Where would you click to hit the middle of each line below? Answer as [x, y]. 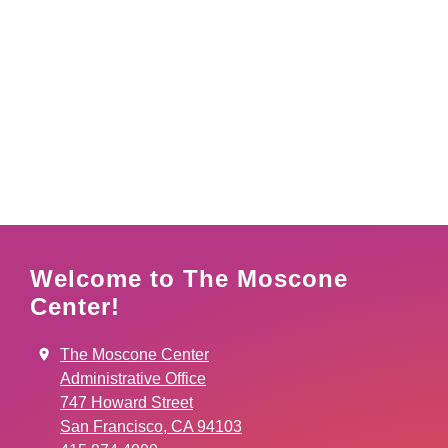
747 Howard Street [126, 403]
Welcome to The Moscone [189, 279]
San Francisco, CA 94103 [151, 427]
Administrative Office [133, 379]
